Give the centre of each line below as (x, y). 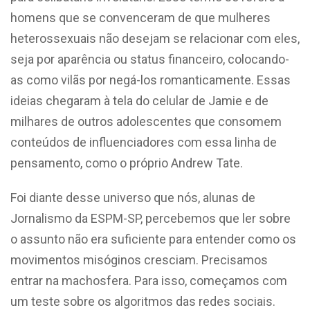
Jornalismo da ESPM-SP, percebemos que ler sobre (151, 218)
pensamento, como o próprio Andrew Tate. (127, 163)
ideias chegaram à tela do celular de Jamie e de (139, 100)
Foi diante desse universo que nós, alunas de (133, 197)
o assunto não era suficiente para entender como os (153, 239)
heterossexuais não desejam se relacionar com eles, (155, 38)
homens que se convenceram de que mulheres (140, 17)
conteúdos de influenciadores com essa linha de (144, 142)
